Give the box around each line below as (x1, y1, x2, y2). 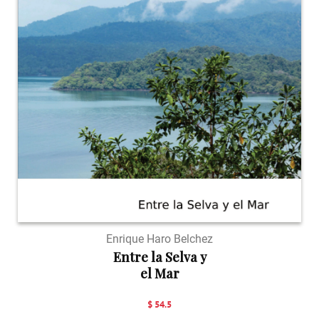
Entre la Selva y (113, 248, 206, 266)
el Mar (140, 264, 179, 282)
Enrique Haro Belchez (106, 231, 213, 246)
